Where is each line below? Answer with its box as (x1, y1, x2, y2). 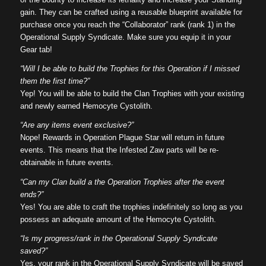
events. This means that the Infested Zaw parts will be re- (20, 145, 218, 155)
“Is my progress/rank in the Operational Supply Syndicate (20, 233, 217, 243)
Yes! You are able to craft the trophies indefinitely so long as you (20, 202, 242, 211)
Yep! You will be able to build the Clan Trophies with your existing (20, 89, 244, 99)
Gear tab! (20, 45, 52, 55)
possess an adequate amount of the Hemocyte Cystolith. (20, 214, 216, 224)
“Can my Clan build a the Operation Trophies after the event (20, 177, 224, 186)
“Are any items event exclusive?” (20, 121, 134, 130)
